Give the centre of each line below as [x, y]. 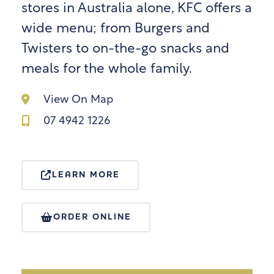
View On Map [78, 100]
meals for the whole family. [107, 69]
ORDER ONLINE [92, 217]
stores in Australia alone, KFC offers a [137, 9]
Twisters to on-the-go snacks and [125, 49]
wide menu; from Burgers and [116, 29]
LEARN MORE [86, 175]
